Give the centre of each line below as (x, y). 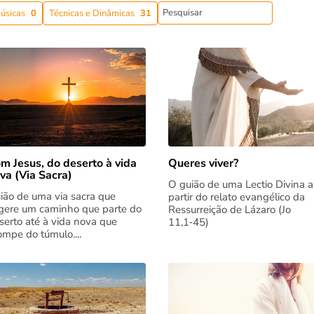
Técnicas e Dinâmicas (91, 13)
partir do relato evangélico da (236, 197)
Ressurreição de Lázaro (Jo (229, 210)
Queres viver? (203, 164)
